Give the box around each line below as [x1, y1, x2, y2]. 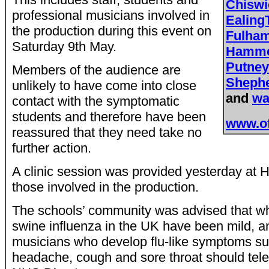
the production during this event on [12, 23, 211, 38]
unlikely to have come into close [12, 78, 196, 93]
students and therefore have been [12, 109, 206, 124]
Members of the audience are [12, 62, 181, 77]
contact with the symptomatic [12, 94, 180, 109]
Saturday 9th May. [12, 39, 116, 54]
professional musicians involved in [12, 8, 210, 23]
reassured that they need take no [12, 125, 202, 140]
